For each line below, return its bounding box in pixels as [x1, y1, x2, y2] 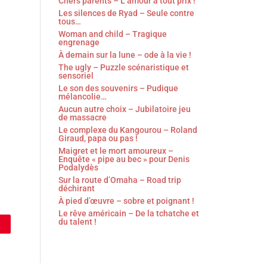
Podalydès [58, 163, 98, 173]
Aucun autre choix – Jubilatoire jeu [58, 104, 191, 114]
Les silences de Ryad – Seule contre [58, 8, 194, 18]
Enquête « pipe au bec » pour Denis [58, 154, 190, 164]
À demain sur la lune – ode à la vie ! [58, 50, 191, 60]
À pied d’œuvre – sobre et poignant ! [58, 196, 194, 206]
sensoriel [58, 71, 94, 81]
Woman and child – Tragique [58, 29, 167, 39]
